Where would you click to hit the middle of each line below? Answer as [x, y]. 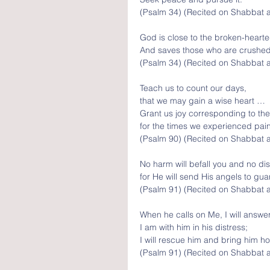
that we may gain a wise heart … [204, 101]
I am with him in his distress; [194, 227]
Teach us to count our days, [194, 88]
